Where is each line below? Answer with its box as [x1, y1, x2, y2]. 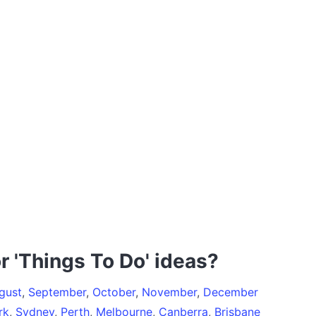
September [28, 284, 86, 299]
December [203, 284, 258, 299]
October [92, 284, 135, 299]
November [142, 284, 197, 299]
